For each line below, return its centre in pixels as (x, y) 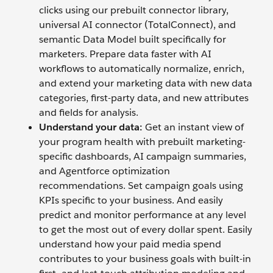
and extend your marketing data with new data (146, 83)
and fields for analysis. (89, 113)
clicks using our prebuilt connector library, (134, 10)
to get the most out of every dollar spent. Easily (146, 230)
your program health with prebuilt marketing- (142, 142)
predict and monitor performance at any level (143, 215)
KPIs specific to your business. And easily (131, 200)
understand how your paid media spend (130, 244)
